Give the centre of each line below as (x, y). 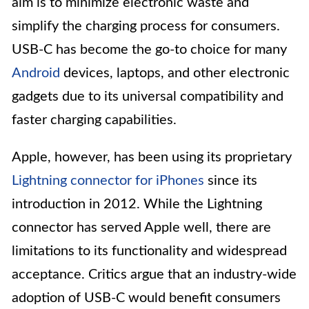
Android (36, 73)
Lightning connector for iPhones (108, 181)
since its (231, 181)
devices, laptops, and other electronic (175, 73)
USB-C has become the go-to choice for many (149, 50)
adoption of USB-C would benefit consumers (146, 298)
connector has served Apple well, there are (141, 228)
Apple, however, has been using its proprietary (152, 158)
